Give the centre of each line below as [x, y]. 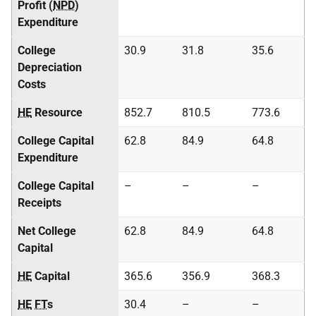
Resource [57, 113]
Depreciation [50, 67]
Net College [47, 231]
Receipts [39, 203]
